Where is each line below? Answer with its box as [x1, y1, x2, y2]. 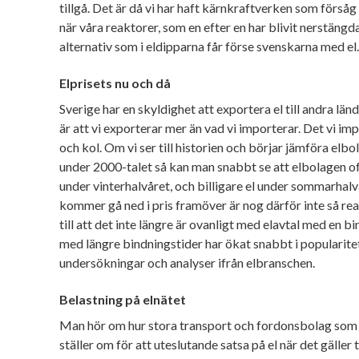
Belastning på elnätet [59, 291, 186, 307]
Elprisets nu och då [59, 75, 171, 91]
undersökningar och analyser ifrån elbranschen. [59, 254, 317, 270]
